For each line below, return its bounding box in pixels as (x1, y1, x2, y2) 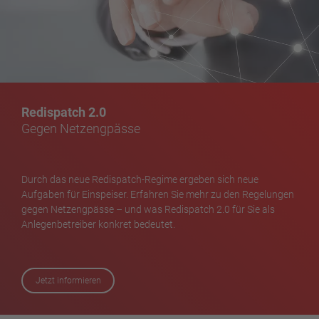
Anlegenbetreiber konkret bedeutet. (21, 218, 176, 230)
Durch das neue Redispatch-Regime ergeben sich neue (21, 173, 259, 185)
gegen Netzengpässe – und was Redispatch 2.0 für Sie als (21, 203, 276, 215)
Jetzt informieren (35, 275, 101, 286)
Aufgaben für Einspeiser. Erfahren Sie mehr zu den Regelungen (21, 188, 295, 200)
